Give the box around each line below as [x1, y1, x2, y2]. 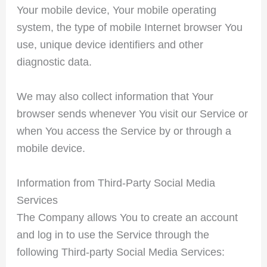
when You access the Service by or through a [16, 125, 231, 138]
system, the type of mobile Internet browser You [16, 21, 243, 34]
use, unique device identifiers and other [16, 39, 203, 51]
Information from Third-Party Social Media [16, 176, 215, 189]
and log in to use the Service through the [16, 228, 209, 241]
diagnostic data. [16, 56, 92, 69]
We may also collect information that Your [16, 91, 213, 103]
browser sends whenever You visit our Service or [16, 108, 248, 120]
